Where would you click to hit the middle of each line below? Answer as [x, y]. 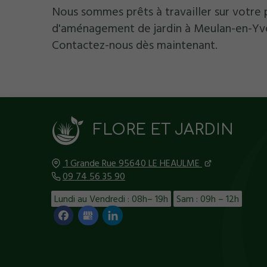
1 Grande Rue [90, 163]
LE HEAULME [174, 163]
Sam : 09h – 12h [207, 199]
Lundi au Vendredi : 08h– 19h [111, 199]
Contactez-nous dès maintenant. [135, 46]
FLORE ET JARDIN [163, 130]
